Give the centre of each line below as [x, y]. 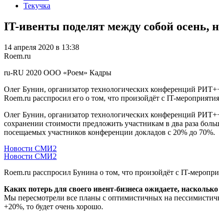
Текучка [37, 5]
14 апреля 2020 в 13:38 [42, 47]
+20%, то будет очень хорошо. [54, 206]
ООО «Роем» [66, 72]
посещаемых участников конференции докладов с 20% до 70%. [109, 132]
